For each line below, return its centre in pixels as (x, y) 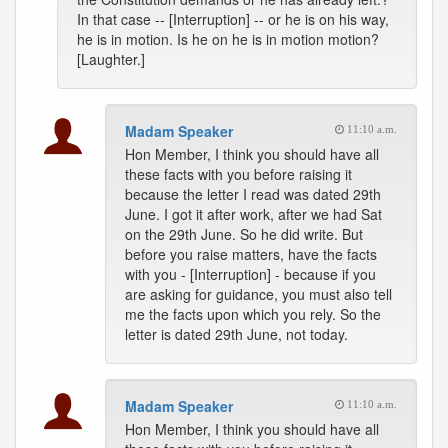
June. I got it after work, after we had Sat (253, 214)
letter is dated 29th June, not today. (236, 334)
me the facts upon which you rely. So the (253, 314)
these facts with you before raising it (238, 174)
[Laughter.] (111, 59)
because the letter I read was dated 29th (253, 194)
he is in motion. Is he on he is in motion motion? (228, 39)
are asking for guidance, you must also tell (258, 294)
